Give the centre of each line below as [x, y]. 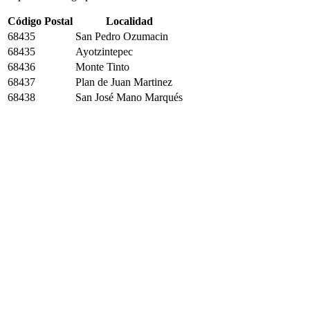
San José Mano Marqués [129, 97]
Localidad [129, 21]
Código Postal [40, 21]
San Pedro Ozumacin [122, 36]
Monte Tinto [102, 67]
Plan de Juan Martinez [124, 82]
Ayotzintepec [104, 52]
